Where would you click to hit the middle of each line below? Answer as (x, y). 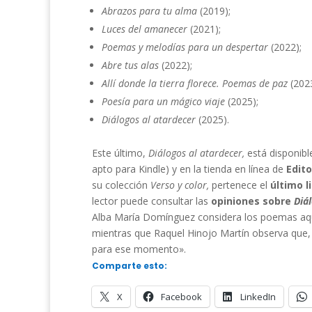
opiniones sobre (252, 201)
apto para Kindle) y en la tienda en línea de (189, 169)
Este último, (120, 153)
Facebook (181, 297)
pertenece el (240, 185)
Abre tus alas (132, 65)
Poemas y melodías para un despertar (186, 47)
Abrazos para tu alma (151, 11)
